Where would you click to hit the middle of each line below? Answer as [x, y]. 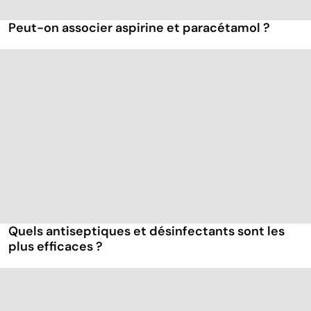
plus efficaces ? [56, 247]
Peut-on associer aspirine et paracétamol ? [139, 28]
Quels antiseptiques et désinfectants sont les [146, 232]
